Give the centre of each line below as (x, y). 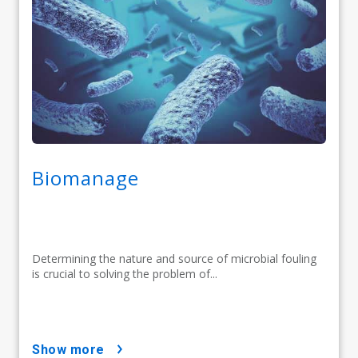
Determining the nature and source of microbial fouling (174, 258)
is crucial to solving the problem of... (125, 273)
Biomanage (86, 177)
